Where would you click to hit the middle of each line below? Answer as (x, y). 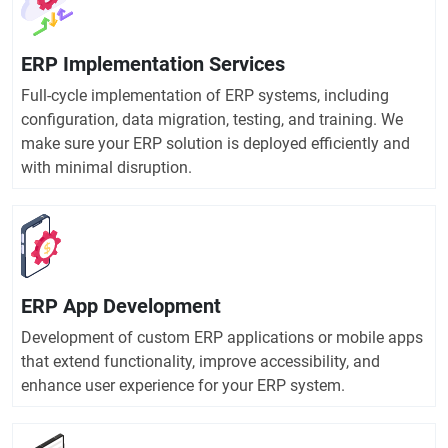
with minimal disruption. (106, 168)
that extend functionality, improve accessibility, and (200, 362)
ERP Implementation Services (153, 64)
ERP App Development (121, 306)
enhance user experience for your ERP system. (183, 386)
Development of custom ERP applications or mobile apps (222, 338)
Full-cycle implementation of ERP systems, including (205, 96)
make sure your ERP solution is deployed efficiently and (215, 144)
